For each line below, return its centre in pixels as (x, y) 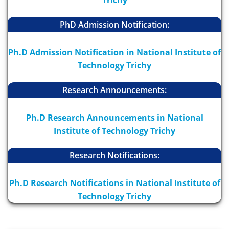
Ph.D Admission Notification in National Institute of (114, 52)
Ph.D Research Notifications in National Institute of (114, 183)
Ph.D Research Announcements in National (114, 118)
